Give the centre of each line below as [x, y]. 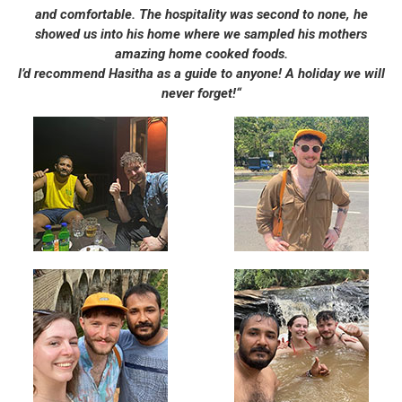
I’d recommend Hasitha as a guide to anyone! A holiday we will [201, 74]
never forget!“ [201, 94]
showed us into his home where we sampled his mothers [201, 35]
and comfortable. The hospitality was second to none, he [201, 15]
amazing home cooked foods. [201, 54]
